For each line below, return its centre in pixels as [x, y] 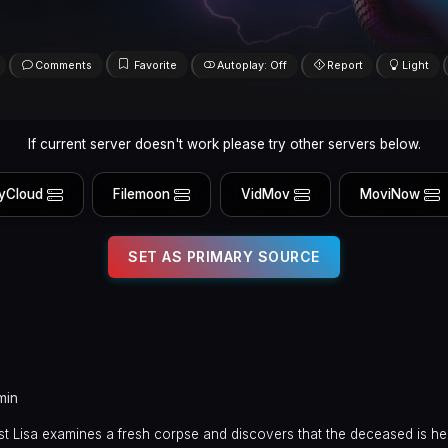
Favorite [156, 65]
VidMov [265, 194]
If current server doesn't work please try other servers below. [224, 143]
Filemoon [142, 194]
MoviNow [390, 194]
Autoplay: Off [252, 65]
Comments [63, 65]
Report [344, 65]
